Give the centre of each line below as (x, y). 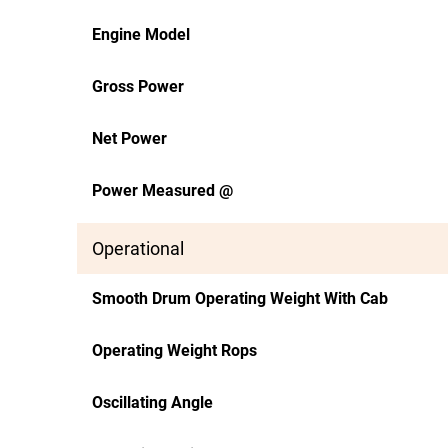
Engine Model (141, 34)
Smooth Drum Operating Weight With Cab (240, 298)
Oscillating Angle (152, 402)
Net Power (129, 138)
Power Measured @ (162, 190)
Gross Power (138, 86)
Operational (138, 248)
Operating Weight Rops (174, 350)
